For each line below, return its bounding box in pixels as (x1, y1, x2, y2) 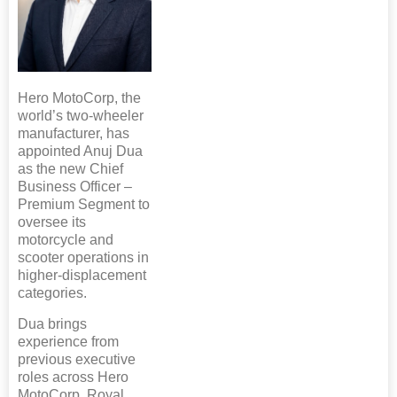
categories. (18, 284, 87, 300)
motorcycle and (18, 231, 113, 247)
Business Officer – (18, 178, 132, 194)
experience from (18, 333, 119, 349)
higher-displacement (18, 267, 146, 283)
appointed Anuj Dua (18, 143, 143, 159)
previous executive (18, 351, 136, 367)
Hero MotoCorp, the (18, 90, 141, 105)
